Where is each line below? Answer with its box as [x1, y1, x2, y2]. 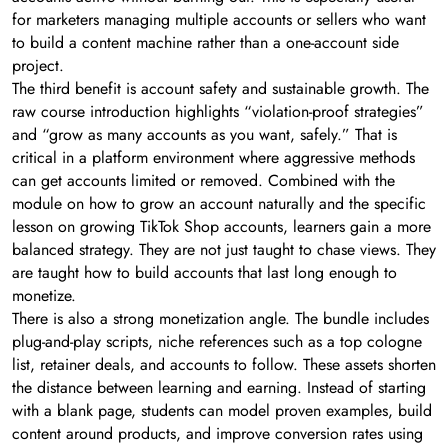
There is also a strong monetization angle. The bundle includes [12, 307, 429, 331]
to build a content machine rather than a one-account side [12, 31, 399, 55]
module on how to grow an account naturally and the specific [12, 192, 426, 216]
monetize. [12, 284, 76, 308]
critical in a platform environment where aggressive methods [12, 146, 415, 170]
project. [12, 54, 64, 78]
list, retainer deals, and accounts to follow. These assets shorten [12, 353, 436, 377]
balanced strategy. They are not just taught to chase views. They [12, 238, 436, 262]
